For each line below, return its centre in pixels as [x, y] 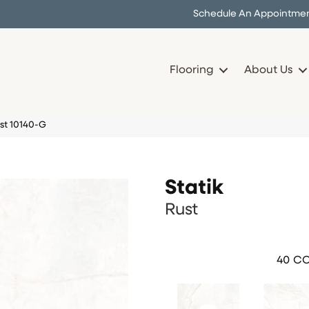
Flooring [191, 71]
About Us [268, 71]
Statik [194, 188]
